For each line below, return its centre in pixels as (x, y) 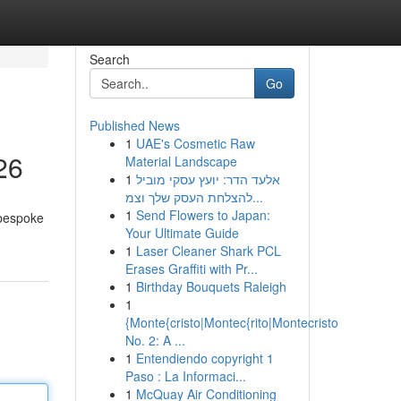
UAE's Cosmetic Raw (195, 143)
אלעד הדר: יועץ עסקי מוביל (208, 179)
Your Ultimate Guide (182, 233)
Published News (134, 125)
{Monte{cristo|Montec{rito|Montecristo (231, 322)
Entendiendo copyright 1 (205, 358)
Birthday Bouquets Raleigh (211, 286)
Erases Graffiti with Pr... (191, 269)
